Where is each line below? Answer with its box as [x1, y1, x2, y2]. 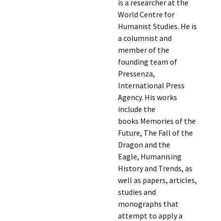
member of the [117, 45, 169, 55]
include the [117, 104, 155, 114]
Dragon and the [117, 140, 170, 149]
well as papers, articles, [117, 175, 197, 185]
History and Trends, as [117, 163, 192, 173]
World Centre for [117, 9, 175, 19]
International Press [117, 80, 184, 90]
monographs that [117, 199, 179, 209]
